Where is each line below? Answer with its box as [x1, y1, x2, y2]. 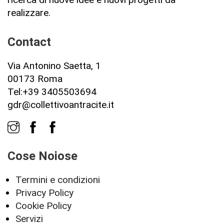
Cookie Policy [15, 199, 71, 211]
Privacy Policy [15, 186, 73, 198]
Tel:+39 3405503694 [7, 85, 96, 97]
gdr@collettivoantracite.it [7, 98, 114, 110]
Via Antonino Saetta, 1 [7, 59, 101, 71]
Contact [7, 34, 51, 49]
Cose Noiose [7, 148, 77, 163]
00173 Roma [7, 72, 62, 84]
